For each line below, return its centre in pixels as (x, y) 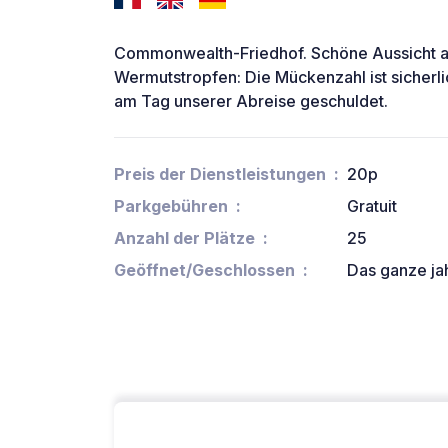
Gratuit (372, 205)
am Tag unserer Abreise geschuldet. (251, 100)
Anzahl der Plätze (184, 237)
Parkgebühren (171, 205)
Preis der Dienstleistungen (220, 173)
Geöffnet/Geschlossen (204, 269)
